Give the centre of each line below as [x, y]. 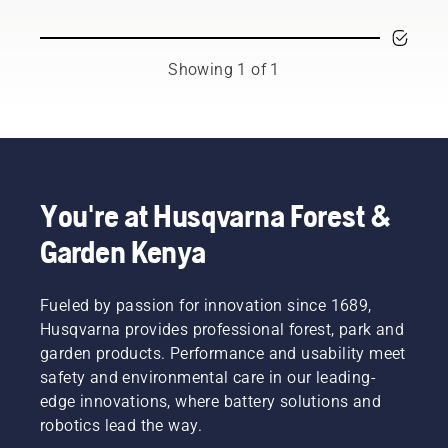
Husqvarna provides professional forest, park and [222, 329]
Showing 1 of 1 [224, 69]
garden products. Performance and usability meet [223, 353]
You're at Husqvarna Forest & [216, 215]
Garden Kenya [123, 251]
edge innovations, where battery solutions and [210, 401]
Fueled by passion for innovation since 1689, [206, 305]
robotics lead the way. [121, 425]
